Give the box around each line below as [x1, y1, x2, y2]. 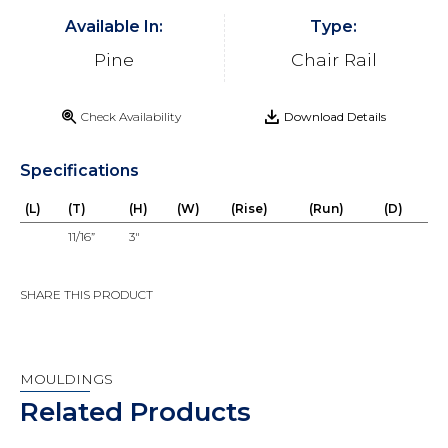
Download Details [284, 109, 386, 125]
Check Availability [81, 109, 181, 125]
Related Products [20, 396, 251, 429]
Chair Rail [290, 49, 377, 71]
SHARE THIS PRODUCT [20, 287, 153, 303]
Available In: [65, 17, 164, 37]
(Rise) [230, 201, 268, 217]
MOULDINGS [20, 371, 113, 388]
